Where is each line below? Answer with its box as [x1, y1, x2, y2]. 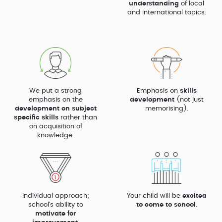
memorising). [145, 105, 188, 112]
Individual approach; [22, 192, 89, 199]
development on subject [14, 105, 97, 112]
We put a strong [29, 87, 82, 94]
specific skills [14, 114, 58, 121]
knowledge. [37, 132, 74, 139]
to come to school [136, 201, 196, 208]
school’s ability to [28, 201, 83, 208]
